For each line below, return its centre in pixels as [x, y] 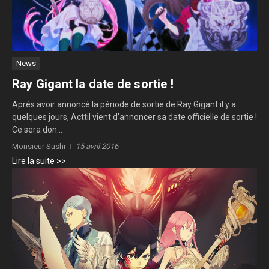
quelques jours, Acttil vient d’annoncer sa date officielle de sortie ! [134, 117]
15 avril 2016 [97, 146]
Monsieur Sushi [39, 146]
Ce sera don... [37, 129]
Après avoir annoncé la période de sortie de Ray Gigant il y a [124, 104]
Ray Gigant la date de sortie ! [93, 84]
